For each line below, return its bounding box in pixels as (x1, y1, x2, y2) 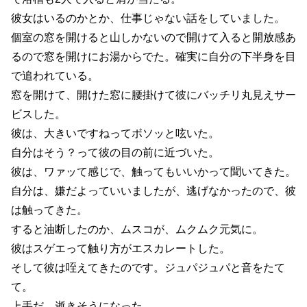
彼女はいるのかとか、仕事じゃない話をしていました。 (11, 12, 285, 24)
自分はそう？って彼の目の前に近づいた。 (11, 146, 219, 158)
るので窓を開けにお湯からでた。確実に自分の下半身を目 (11, 50, 296, 62)
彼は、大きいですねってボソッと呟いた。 (11, 127, 219, 139)
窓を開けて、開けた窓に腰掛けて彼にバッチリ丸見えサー (11, 88, 296, 101)
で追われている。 (11, 69, 99, 82)
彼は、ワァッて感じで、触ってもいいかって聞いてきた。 (11, 165, 296, 177)
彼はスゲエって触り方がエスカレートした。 (11, 242, 230, 254)
